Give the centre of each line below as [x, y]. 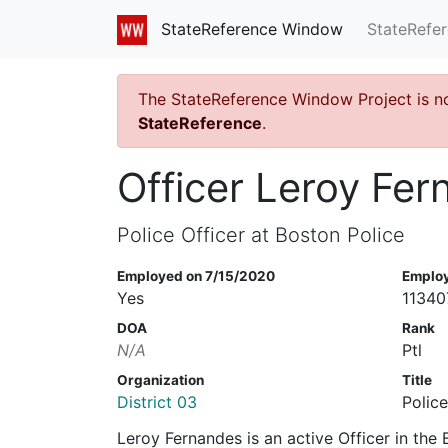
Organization [160, 379]
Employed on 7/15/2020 [196, 275]
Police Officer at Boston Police [261, 234]
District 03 [157, 401]
